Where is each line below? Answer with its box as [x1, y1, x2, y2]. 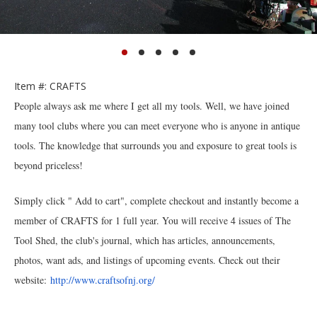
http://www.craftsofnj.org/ [50, 272, 155, 287]
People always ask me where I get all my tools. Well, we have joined [14, 98, 289, 113]
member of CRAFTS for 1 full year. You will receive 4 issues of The [14, 213, 291, 227]
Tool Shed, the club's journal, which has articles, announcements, [14, 233, 275, 247]
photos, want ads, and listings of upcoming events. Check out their [14, 253, 280, 267]
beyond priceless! [14, 158, 83, 172]
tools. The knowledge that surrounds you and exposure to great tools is [14, 138, 296, 152]
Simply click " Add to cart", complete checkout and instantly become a [14, 193, 299, 207]
